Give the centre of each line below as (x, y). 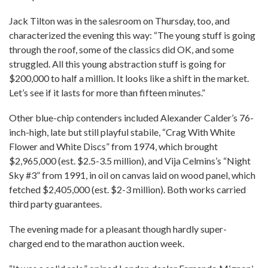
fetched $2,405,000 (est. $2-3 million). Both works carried (127, 189)
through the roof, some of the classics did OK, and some (121, 49)
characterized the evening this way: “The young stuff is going (132, 35)
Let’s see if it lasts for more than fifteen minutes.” (107, 92)
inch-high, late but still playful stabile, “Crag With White (122, 132)
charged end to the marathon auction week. (97, 243)
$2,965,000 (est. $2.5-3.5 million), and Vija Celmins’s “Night (130, 161)
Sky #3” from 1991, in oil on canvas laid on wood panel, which (132, 175)
